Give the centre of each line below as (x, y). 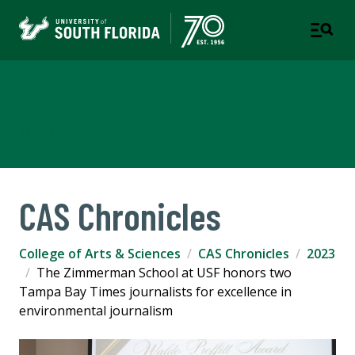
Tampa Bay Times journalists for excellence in (155, 292)
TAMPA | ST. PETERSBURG (88, 131)
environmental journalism (96, 311)
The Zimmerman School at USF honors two (164, 273)
